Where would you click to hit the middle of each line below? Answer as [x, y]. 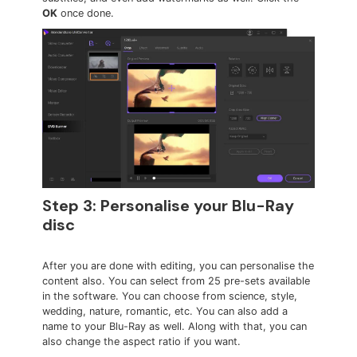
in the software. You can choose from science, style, [170, 296]
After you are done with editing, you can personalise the [178, 266]
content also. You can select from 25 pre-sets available [177, 281]
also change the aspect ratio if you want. [142, 342]
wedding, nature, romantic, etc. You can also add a [165, 312]
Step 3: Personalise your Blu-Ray [169, 206]
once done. [86, 13]
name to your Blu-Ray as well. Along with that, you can [175, 327]
